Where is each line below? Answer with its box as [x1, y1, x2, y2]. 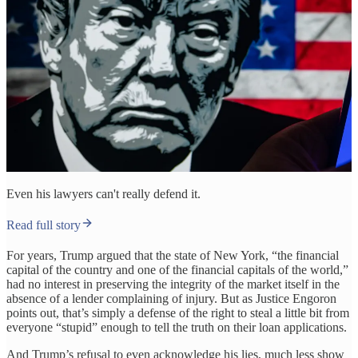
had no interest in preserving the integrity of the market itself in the [6, 276, 340, 291]
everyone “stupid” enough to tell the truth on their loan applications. [6, 320, 347, 334]
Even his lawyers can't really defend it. [6, 186, 201, 201]
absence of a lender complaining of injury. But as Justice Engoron [6, 291, 336, 305]
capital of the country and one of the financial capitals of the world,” [6, 262, 348, 276]
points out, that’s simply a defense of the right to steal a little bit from [6, 305, 349, 320]
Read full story [6, 217, 81, 232]
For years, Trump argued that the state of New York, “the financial [6, 248, 339, 262]
